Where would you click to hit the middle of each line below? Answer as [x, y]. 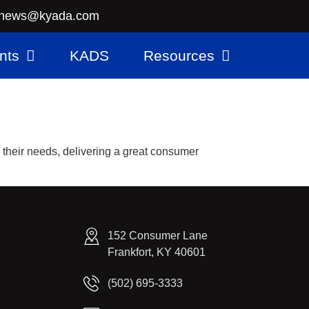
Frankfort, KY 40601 [156, 252]
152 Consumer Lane [157, 236]
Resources [179, 55]
